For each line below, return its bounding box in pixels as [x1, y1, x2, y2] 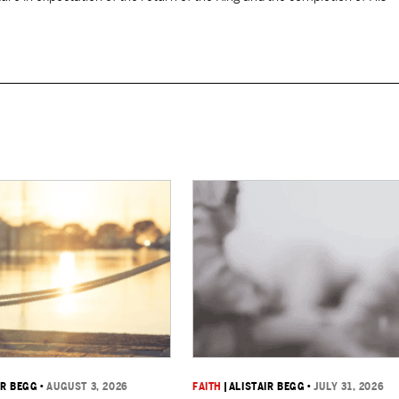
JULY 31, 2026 [313, 380, 385, 393]
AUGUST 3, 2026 [46, 380, 128, 393]
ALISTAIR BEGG [228, 380, 305, 393]
